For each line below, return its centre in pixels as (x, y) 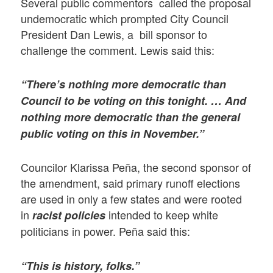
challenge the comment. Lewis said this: (118, 50)
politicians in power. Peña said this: (106, 231)
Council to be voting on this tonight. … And (134, 101)
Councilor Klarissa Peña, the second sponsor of (136, 167)
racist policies (69, 215)
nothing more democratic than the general (131, 117)
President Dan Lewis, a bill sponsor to (114, 34)
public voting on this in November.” (113, 134)
